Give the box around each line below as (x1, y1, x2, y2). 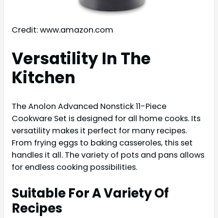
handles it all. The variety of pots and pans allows (12, 149, 204, 161)
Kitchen (12, 66, 75, 89)
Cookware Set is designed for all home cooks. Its (12, 113, 200, 125)
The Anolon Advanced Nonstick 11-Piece (12, 101, 166, 112)
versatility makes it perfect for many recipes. (12, 125, 187, 137)
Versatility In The (12, 47, 151, 70)
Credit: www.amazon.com (12, 24, 113, 36)
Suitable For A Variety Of (12, 184, 169, 202)
